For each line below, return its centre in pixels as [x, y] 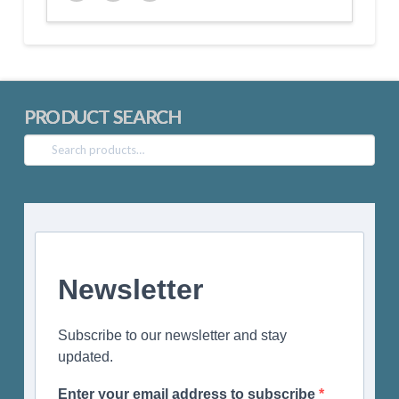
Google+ [160, 14]
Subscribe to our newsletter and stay [172, 335]
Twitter [84, 14]
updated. [85, 356]
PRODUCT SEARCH [102, 116]
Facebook [126, 14]
